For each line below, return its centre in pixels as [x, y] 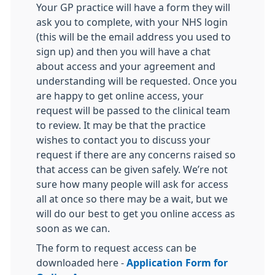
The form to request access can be [116, 248]
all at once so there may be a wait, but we [132, 199]
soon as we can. [73, 228]
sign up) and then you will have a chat [123, 52]
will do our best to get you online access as [136, 214]
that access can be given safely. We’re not [132, 169]
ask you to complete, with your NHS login [132, 22]
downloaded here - [81, 263]
